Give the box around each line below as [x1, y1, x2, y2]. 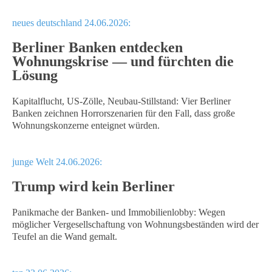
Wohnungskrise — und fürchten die [12, 53, 234, 69]
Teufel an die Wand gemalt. [12, 231, 117, 242]
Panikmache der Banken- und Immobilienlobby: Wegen [12, 207, 225, 217]
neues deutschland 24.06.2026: [12, 18, 131, 28]
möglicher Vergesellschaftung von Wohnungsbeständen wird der [12, 219, 259, 229]
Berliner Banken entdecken [12, 39, 183, 55]
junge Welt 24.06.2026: [12, 157, 102, 167]
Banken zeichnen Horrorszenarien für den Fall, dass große [12, 108, 235, 118]
